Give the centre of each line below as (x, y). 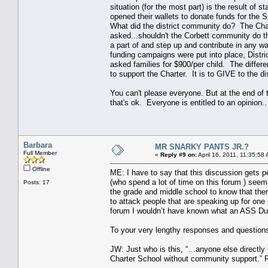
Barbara (38, 145)
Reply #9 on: (179, 154)
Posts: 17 (36, 182)
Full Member (40, 153)
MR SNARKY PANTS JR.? (202, 147)
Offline (40, 169)
